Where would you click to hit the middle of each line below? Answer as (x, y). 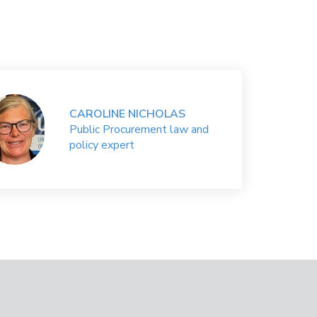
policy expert (102, 145)
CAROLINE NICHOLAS (128, 114)
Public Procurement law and (139, 129)
